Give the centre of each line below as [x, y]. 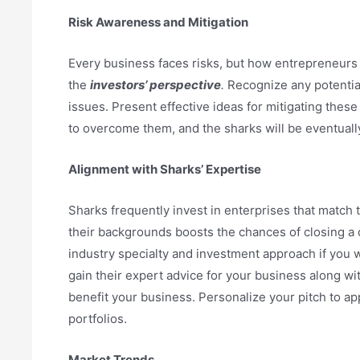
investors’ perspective [155, 85]
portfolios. [98, 319]
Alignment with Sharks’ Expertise [165, 170]
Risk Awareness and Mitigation [158, 22]
